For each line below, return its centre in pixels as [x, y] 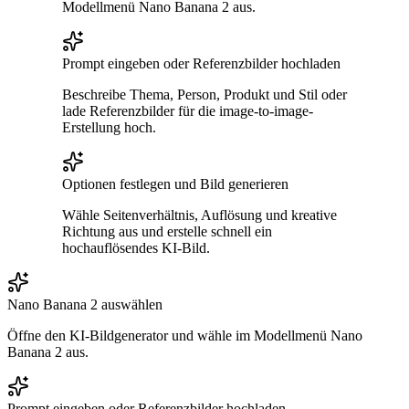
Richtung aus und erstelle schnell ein [167, 231]
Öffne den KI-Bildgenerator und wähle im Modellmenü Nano [185, 335]
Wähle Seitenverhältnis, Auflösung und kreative [199, 215]
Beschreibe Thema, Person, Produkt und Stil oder [204, 94]
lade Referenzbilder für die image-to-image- [188, 110]
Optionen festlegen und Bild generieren [175, 184]
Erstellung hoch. [109, 127]
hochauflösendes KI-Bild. [136, 247]
